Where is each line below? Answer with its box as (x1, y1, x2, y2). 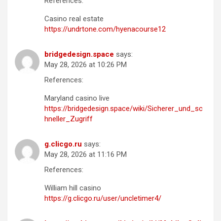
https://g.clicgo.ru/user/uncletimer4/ (44, 194, 161, 203)
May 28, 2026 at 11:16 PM (44, 150, 127, 159)
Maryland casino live (44, 94, 110, 103)
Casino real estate (44, 14, 104, 24)
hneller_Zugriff (44, 114, 93, 124)
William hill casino (44, 184, 101, 193)
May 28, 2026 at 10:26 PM (44, 60, 127, 70)
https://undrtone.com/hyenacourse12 (44, 25, 166, 34)
